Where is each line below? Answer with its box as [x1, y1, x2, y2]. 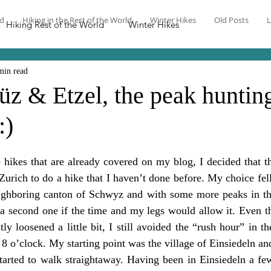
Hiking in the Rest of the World [22, 15, 132, 25]
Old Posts [214, 15, 249, 25]
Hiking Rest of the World [6, 18, 104, 30]
